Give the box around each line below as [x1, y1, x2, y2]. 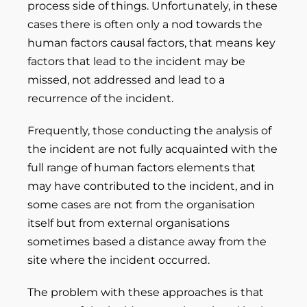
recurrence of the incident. [27, 92, 173, 105]
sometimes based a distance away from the [27, 235, 267, 248]
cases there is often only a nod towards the [27, 18, 262, 31]
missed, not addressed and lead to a [27, 73, 225, 86]
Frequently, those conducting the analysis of [27, 124, 271, 137]
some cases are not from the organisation [27, 198, 255, 211]
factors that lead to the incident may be [27, 55, 245, 68]
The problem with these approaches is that [27, 286, 264, 299]
